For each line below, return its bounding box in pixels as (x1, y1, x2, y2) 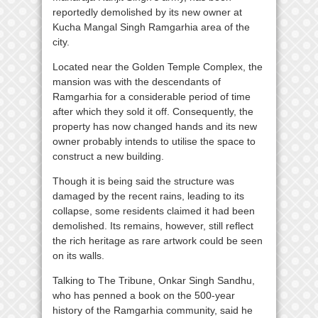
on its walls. (53, 250, 104, 261)
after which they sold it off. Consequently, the (53, 106, 253, 117)
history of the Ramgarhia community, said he (53, 305, 253, 316)
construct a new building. (53, 150, 164, 162)
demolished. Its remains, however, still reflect (53, 220, 253, 231)
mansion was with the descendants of (53, 76, 221, 87)
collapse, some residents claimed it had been (53, 205, 255, 216)
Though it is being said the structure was (53, 175, 234, 187)
